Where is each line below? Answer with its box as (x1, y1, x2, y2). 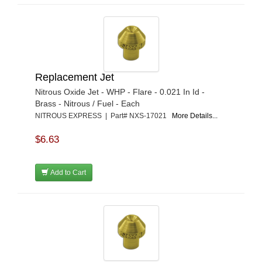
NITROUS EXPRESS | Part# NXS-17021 (35, 112, 172, 120)
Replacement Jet (35, 71, 114, 83)
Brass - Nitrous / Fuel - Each (35, 99, 140, 108)
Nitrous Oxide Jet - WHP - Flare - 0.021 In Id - (35, 87, 205, 96)
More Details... (172, 112, 218, 120)
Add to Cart (49, 168, 86, 177)
